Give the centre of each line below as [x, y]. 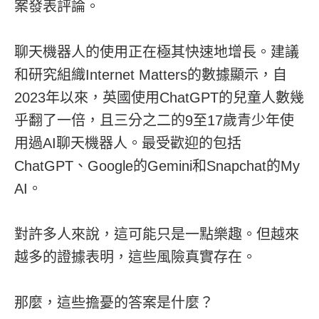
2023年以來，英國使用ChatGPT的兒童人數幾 [159, 97]
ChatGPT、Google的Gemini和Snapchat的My [157, 166]
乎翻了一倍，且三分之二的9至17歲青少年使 [154, 120]
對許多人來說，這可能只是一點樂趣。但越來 [157, 234]
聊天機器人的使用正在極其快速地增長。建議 [157, 52]
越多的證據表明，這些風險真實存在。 [135, 257]
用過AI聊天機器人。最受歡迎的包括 [128, 143]
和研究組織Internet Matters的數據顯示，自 [151, 74]
